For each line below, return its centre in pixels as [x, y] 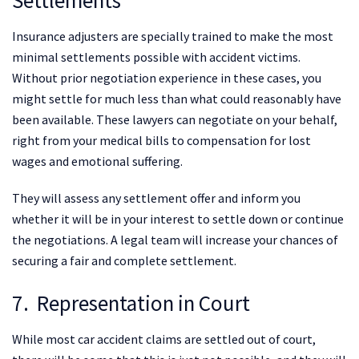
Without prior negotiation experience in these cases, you [167, 77]
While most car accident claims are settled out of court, [164, 339]
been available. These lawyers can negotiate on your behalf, [175, 119]
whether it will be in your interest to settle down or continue [178, 218]
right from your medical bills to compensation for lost [161, 140]
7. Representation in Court [131, 303]
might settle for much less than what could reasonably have [177, 98]
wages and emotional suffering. [97, 161]
